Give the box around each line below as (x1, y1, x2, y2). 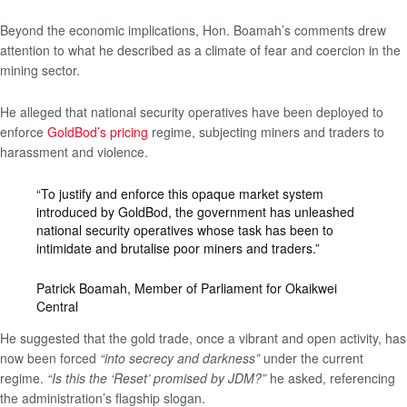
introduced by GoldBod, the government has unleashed (36, 202, 354, 221)
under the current (260, 349, 363, 368)
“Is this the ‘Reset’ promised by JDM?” (47, 369, 266, 388)
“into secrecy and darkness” (100, 349, 260, 368)
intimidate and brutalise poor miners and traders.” (36, 238, 323, 257)
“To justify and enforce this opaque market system (36, 184, 323, 203)
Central (36, 297, 78, 316)
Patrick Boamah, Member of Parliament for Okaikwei (36, 279, 337, 298)
